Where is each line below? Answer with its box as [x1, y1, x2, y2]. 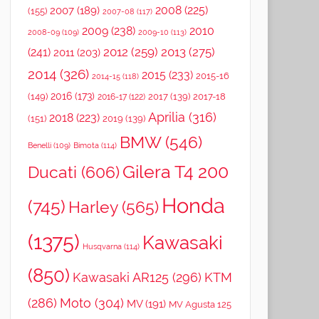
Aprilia [147, 109, 185, 125]
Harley [68, 197, 117, 216]
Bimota [73, 140, 99, 150]
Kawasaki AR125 [72, 269, 169, 285]
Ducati [27, 162, 77, 182]
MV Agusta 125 [168, 298, 231, 310]
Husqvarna [82, 241, 122, 251]
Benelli [27, 140, 51, 150]
